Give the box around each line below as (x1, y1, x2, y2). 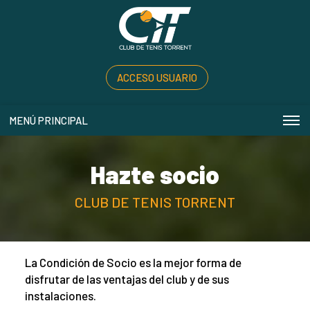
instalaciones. (24, 289, 96, 303)
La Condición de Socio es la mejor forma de (24, 255, 241, 270)
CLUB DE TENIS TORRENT (75, 194, 235, 211)
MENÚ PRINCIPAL (9, 113, 88, 127)
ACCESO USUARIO (116, 71, 197, 84)
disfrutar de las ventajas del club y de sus (24, 272, 229, 286)
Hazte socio (91, 160, 219, 190)
